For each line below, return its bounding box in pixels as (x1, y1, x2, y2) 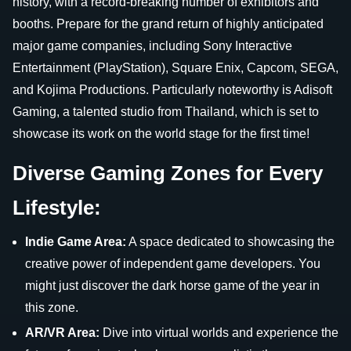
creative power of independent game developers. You (25, 257, 320, 270)
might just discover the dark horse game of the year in (25, 279, 320, 292)
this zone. (25, 301, 78, 314)
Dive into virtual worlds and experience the (100, 326, 338, 339)
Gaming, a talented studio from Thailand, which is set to (13, 105, 319, 118)
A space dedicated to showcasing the (126, 235, 335, 248)
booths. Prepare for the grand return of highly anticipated (13, 17, 324, 31)
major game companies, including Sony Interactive (13, 39, 292, 52)
